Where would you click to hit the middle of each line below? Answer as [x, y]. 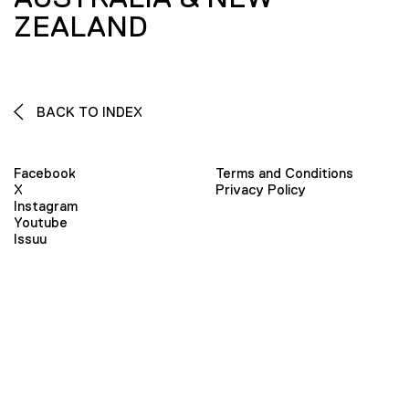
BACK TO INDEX [88, 111]
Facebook [45, 173]
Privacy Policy [261, 190]
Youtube [41, 223]
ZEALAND [80, 26]
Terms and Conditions [284, 173]
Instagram [46, 206]
